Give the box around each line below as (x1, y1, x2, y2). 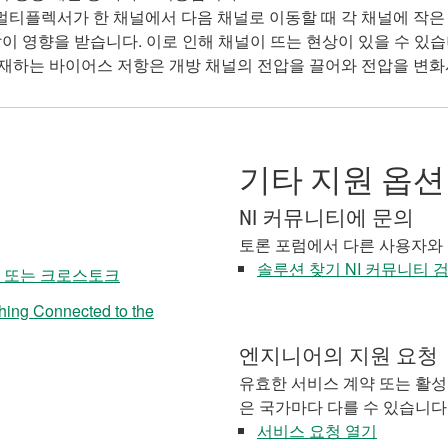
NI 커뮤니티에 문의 (239, 206, 414, 230)
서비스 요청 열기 (257, 419, 377, 442)
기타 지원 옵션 (239, 161, 445, 199)
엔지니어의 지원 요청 (239, 344, 438, 368)
